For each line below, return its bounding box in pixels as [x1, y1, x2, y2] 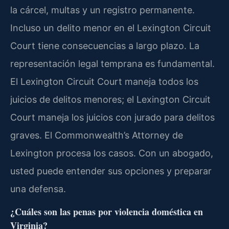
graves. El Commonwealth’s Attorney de [10, 129, 183, 141]
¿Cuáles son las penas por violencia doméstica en [10, 205, 203, 219]
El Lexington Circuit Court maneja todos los [10, 76, 198, 87]
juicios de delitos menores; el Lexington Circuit [10, 94, 211, 105]
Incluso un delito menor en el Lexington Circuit [10, 22, 211, 33]
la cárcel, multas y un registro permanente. [10, 4, 195, 15]
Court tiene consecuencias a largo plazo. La [10, 40, 199, 51]
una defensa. [10, 183, 66, 194]
